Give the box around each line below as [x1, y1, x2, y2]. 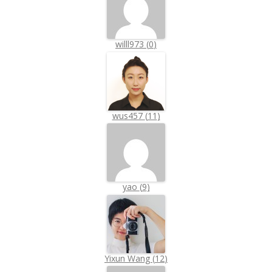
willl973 [115, 38, 146, 50]
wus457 [112, 109, 145, 121]
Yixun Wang [104, 252, 152, 264]
